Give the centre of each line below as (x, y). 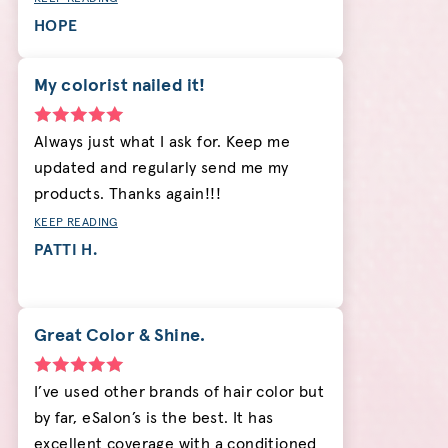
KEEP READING (76, 223)
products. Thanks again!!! (127, 194)
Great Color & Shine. (119, 336)
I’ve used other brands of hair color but (179, 392)
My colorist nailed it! (120, 86)
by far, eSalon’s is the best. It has (154, 418)
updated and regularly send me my (161, 168)
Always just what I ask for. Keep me (162, 142)
